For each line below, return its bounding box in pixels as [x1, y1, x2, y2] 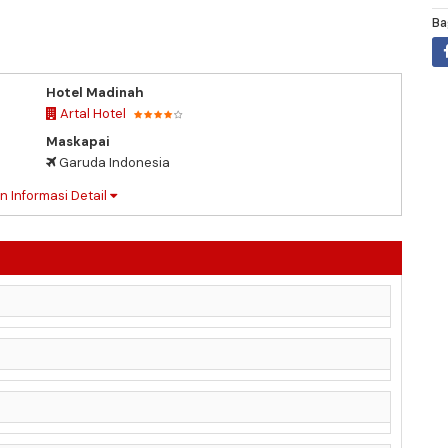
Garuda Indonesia [56, 153, 170, 171]
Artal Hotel [57, 104, 126, 122]
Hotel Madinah [46, 83, 144, 101]
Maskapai [46, 132, 110, 150]
